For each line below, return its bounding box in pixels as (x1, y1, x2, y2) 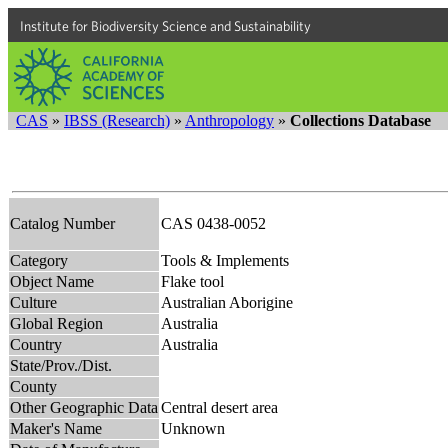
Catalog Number (10, 214, 115, 232)
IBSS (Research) (64, 112, 170, 129)
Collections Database (290, 112, 431, 129)
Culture (10, 293, 57, 311)
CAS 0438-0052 (161, 214, 274, 232)
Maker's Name (10, 419, 102, 437)
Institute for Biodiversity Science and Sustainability (20, 18, 311, 34)
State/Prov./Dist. (10, 356, 112, 374)
